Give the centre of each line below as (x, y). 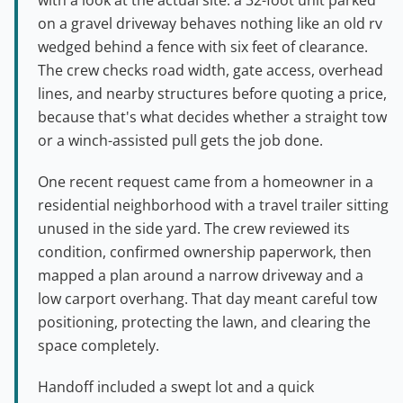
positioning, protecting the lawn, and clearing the (204, 322)
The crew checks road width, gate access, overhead (210, 70)
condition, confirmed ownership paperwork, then (205, 251)
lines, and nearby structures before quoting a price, (212, 93)
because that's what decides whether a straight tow (212, 116)
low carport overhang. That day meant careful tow (207, 298)
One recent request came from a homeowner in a (206, 181)
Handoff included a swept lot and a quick (176, 386)
